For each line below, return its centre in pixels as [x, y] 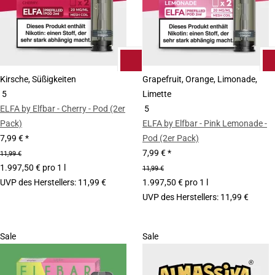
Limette [157, 94]
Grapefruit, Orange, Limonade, [200, 79]
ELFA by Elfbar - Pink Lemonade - [205, 123]
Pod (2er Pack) [171, 138]
